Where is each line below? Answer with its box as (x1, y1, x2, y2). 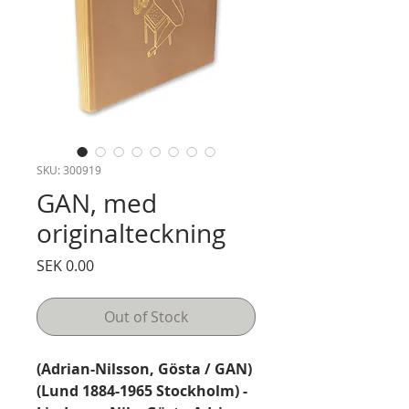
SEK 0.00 (37, 256, 94, 276)
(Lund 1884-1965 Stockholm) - (37, 381, 247, 401)
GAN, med (37, 186, 157, 220)
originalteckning (37, 216, 225, 250)
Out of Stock (104, 307, 188, 327)
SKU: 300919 (37, 163, 101, 177)
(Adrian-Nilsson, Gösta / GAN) (37, 359, 252, 379)
